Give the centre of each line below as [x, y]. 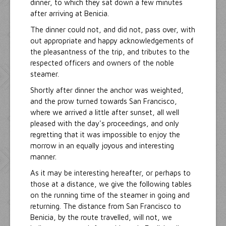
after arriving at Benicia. [70, 14]
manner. [43, 157]
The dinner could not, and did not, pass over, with [113, 30]
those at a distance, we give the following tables [111, 184]
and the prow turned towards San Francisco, [104, 101]
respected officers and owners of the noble [102, 63]
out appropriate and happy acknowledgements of [112, 41]
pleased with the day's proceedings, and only [105, 124]
